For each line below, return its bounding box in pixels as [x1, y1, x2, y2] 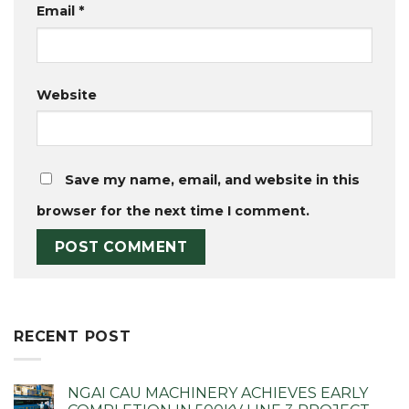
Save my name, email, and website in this [65, 171, 360, 188]
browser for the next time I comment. [37, 202, 309, 219]
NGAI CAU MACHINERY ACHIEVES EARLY [68, 383, 368, 402]
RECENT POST [14, 328, 131, 346]
